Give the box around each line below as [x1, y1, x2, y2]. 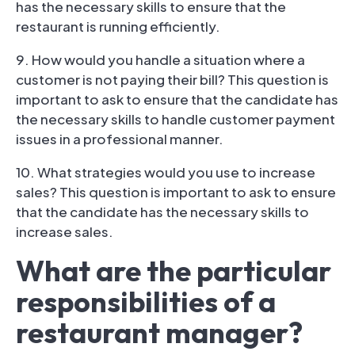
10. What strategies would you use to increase [16, 162, 315, 181]
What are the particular [16, 252, 331, 288]
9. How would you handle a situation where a [16, 50, 305, 68]
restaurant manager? [16, 314, 303, 350]
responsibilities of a [16, 283, 276, 319]
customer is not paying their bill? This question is [16, 70, 329, 88]
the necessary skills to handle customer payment [16, 109, 335, 128]
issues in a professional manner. [16, 129, 223, 147]
